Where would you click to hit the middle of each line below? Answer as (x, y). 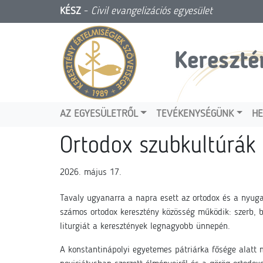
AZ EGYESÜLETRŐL (99, 114)
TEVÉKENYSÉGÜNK (195, 114)
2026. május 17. (91, 173)
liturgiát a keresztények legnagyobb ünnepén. (145, 227)
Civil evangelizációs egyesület (152, 11)
